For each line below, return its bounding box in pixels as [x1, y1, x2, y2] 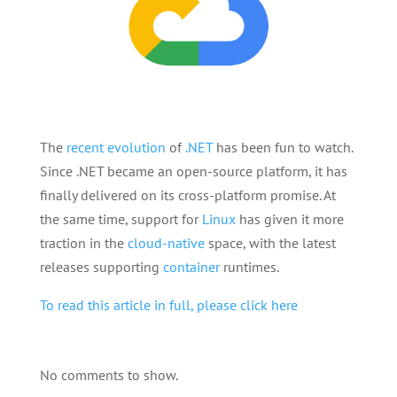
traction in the [39, 234, 128, 253]
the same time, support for [39, 210, 202, 229]
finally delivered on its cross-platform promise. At [39, 186, 336, 205]
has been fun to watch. [212, 138, 353, 157]
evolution [106, 138, 166, 157]
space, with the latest [204, 234, 336, 253]
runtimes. [219, 258, 279, 276]
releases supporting [39, 258, 163, 276]
